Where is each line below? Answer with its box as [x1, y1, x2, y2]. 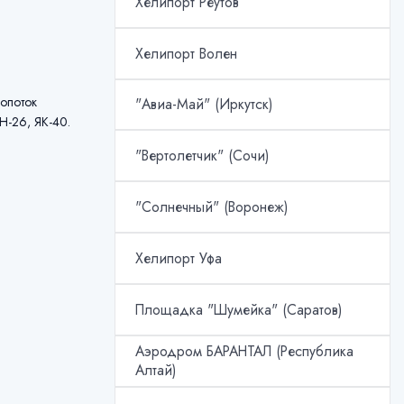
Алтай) [134, 360, 176, 381]
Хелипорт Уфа [134, 248, 222, 270]
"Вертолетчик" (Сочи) [134, 145, 269, 167]
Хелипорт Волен [134, 42, 237, 64]
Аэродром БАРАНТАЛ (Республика [134, 341, 353, 363]
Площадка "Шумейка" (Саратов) [134, 298, 342, 320]
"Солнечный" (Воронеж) [134, 197, 288, 218]
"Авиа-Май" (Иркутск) [134, 94, 272, 115]
